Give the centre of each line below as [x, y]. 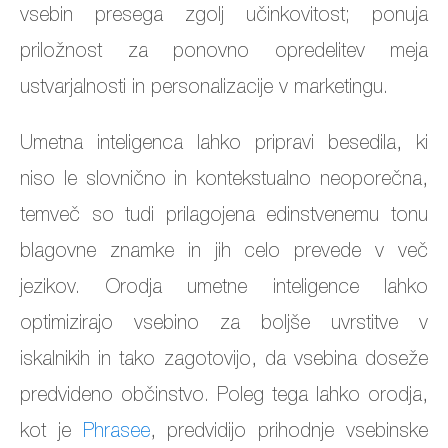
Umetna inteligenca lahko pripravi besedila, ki [224, 144]
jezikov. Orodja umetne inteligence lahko [224, 288]
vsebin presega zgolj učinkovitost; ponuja [224, 16]
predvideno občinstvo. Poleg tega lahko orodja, [224, 396]
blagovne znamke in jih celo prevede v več [224, 252]
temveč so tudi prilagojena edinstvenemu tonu [224, 216]
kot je [51, 432]
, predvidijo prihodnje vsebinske [289, 432]
